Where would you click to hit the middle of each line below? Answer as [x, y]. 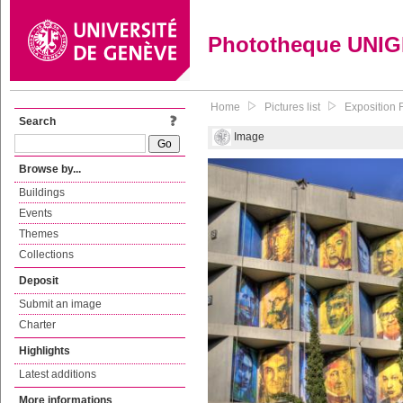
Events [36, 213]
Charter [37, 325]
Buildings [42, 193]
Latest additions [58, 374]
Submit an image [60, 304]
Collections [46, 255]
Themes [39, 234]
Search [37, 121]
